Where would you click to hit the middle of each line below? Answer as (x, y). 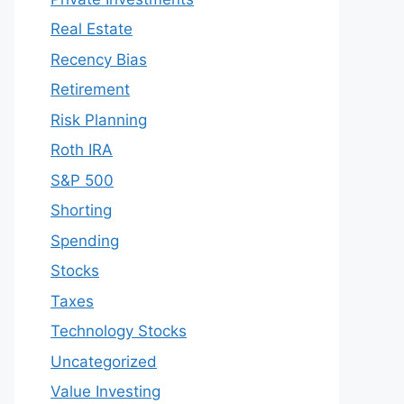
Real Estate (92, 29)
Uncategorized (104, 361)
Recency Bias (99, 59)
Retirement (90, 89)
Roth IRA (82, 150)
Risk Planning (99, 119)
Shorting (81, 210)
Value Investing (106, 391)
